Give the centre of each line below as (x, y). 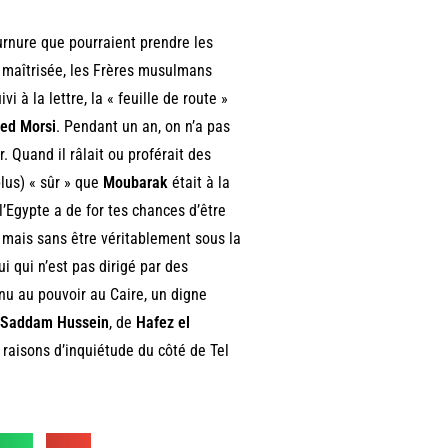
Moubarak (135, 182)
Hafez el (162, 322)
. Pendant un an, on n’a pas (142, 126)
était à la (198, 182)
